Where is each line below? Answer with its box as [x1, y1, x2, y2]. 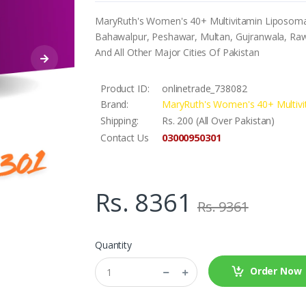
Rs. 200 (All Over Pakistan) [161, 114, 275, 128]
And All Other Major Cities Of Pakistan [95, 46, 260, 59]
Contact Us [100, 131, 149, 145]
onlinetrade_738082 [161, 82, 247, 96]
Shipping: [100, 114, 139, 128]
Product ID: [100, 82, 150, 96]
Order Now [249, 264, 302, 277]
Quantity [95, 238, 132, 252]
